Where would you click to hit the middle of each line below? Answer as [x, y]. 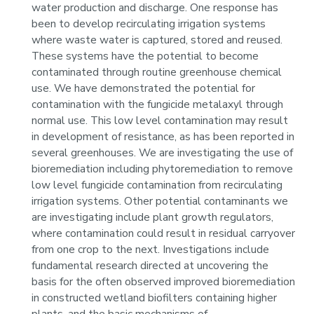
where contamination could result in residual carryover [164, 234]
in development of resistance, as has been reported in [163, 137]
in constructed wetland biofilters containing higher [155, 298]
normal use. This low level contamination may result [160, 121]
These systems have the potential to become [145, 56]
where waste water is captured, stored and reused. [157, 40]
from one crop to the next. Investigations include [151, 250]
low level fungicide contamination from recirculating [157, 185]
